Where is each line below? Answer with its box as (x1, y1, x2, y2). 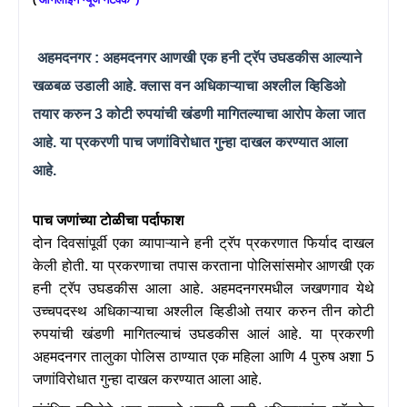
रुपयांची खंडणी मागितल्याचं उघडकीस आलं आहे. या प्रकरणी (33, 325, 374, 342)
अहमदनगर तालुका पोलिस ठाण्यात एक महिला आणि (33, 348, 299, 364)
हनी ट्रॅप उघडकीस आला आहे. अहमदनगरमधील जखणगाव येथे (33, 280, 374, 296)
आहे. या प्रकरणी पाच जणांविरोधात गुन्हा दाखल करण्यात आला (33, 134, 348, 150)
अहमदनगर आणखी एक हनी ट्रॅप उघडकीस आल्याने (103, 49, 362, 65)
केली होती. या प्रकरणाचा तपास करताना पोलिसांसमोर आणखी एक (33, 257, 374, 273)
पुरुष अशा (311, 348, 367, 364)
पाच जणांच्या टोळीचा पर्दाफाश (33, 212, 184, 228)
